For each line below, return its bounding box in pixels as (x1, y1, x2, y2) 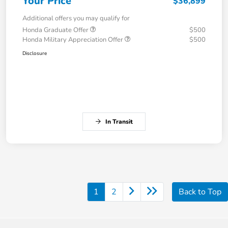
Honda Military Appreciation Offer (22, 35, 125, 45)
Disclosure (22, 50, 47, 58)
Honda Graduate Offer (22, 25, 90, 35)
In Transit (105, 118, 133, 126)
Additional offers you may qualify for (22, 14, 130, 23)
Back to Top (179, 186, 221, 198)
